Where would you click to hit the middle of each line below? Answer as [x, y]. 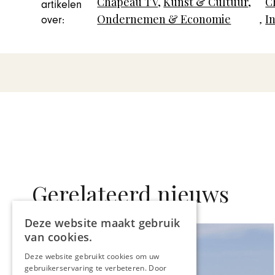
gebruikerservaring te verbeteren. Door [96, 268]
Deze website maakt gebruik [103, 223]
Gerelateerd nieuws [130, 193]
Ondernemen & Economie [164, 19]
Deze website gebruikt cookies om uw [92, 256]
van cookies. [59, 237]
